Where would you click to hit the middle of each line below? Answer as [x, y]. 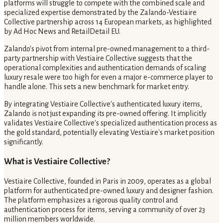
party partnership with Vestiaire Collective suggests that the [98, 58]
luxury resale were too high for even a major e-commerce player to [109, 77]
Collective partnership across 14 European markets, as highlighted [108, 22]
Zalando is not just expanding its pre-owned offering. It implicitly [105, 113]
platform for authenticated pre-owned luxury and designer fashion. [109, 191]
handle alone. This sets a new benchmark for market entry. [97, 86]
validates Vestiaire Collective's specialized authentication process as [111, 123]
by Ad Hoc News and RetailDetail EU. [62, 31]
